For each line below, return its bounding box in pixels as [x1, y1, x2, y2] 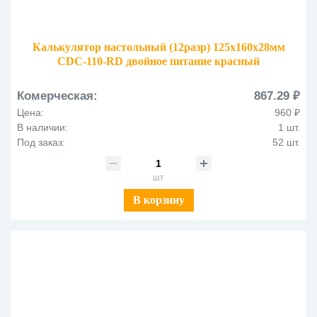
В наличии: [17, 122, 68, 134]
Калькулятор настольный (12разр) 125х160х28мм [32, 41, 285, 54]
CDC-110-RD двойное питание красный [57, 55, 260, 68]
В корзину [132, 194, 185, 207]
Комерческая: [17, 89, 98, 103]
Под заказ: [17, 137, 65, 149]
